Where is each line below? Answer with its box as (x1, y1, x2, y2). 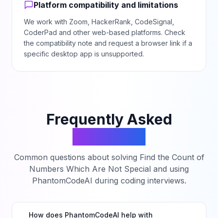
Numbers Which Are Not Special (29, 164, 151, 174)
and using (151, 164, 189, 174)
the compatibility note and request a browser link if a (24, 39, 192, 47)
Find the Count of (139, 152, 204, 162)
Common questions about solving (14, 152, 140, 162)
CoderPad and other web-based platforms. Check (24, 28, 185, 36)
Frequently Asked (46, 110, 172, 128)
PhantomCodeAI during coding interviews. (32, 176, 186, 185)
